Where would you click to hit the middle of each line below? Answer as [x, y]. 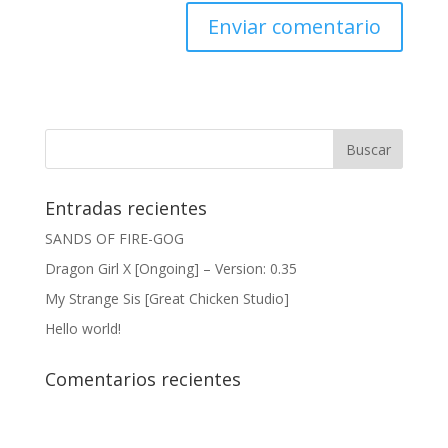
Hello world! [82, 328]
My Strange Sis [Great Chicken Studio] [166, 298]
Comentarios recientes [142, 379]
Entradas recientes [125, 208]
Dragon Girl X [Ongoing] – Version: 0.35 [170, 268]
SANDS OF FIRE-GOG [114, 238]
